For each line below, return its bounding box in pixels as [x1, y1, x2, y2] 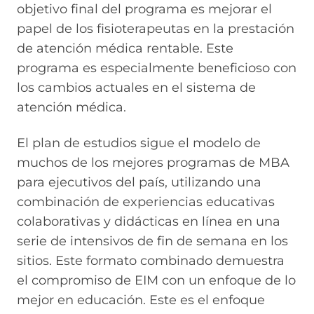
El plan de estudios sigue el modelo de [17, 135, 261, 151]
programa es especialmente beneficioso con [17, 60, 296, 76]
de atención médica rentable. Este [17, 41, 233, 57]
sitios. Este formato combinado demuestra [17, 252, 285, 268]
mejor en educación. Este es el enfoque [17, 292, 265, 308]
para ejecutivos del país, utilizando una [17, 174, 261, 190]
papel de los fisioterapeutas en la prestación [17, 21, 294, 37]
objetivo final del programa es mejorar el [17, 1, 272, 18]
